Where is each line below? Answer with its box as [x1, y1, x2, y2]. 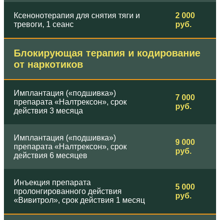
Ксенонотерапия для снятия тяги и [14, 11, 140, 20]
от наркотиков [14, 59, 83, 70]
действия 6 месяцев [14, 151, 87, 160]
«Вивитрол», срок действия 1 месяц [14, 196, 145, 205]
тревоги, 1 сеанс [14, 20, 74, 29]
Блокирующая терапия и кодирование [14, 48, 200, 59]
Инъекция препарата [14, 178, 91, 187]
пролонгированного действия [14, 187, 122, 196]
